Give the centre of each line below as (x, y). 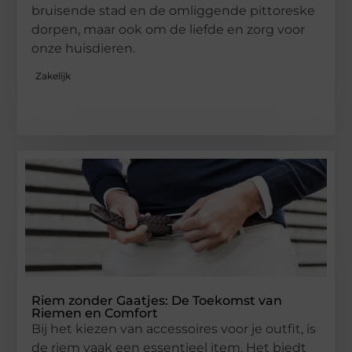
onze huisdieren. (84, 48)
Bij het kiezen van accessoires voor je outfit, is (174, 329)
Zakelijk (53, 76)
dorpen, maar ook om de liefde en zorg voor (169, 29)
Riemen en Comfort (95, 313)
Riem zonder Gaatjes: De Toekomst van (157, 301)
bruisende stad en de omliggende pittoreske (174, 10)
